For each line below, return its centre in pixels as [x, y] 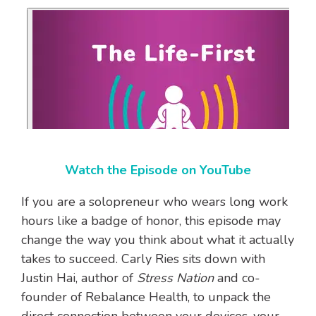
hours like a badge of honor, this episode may [151, 221]
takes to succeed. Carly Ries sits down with [143, 259]
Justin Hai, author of [79, 278]
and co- [237, 278]
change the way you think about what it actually [158, 240]
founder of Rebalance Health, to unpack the [146, 297]
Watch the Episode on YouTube [158, 170]
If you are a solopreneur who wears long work [154, 202]
